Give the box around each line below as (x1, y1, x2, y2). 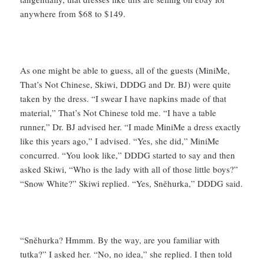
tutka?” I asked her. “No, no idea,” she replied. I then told (20, 248, 233, 260)
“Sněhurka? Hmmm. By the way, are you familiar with (20, 234, 220, 246)
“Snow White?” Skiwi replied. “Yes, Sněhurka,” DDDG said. (20, 177, 243, 190)
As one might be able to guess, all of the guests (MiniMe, (20, 64, 230, 77)
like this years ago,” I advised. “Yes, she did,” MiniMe (20, 135, 220, 147)
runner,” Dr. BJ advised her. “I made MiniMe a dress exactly (20, 121, 242, 133)
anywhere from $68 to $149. (20, 8, 126, 20)
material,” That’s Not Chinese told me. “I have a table (20, 107, 217, 119)
